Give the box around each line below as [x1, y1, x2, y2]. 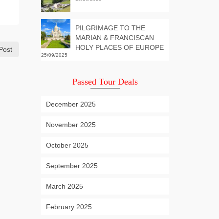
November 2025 [45, 121, 96, 129]
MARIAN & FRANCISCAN [75, 34, 154, 42]
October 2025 [45, 141, 88, 149]
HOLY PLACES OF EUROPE [75, 44, 164, 51]
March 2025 [45, 182, 83, 190]
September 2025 [45, 162, 98, 170]
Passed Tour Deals [72, 77, 138, 87]
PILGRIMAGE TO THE [75, 24, 145, 32]
